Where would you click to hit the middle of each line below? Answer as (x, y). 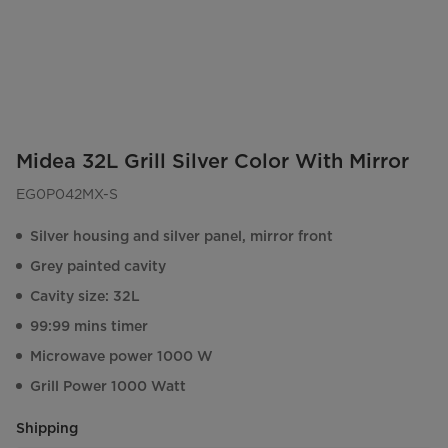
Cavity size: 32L (85, 296)
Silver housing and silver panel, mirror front (181, 236)
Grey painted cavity (98, 266)
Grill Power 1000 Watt (108, 386)
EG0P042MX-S (67, 194)
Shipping (47, 428)
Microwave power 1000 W (121, 356)
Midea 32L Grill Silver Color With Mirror (212, 161)
